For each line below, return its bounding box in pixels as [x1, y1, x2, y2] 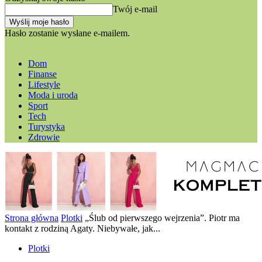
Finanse [28, 69, 57, 79]
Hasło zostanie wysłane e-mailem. [5, 28, 130, 38]
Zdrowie [28, 132, 60, 142]
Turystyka [28, 122, 65, 132]
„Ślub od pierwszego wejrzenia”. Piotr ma [85, 213, 240, 223]
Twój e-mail [113, 4, 157, 14]
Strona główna [5, 213, 58, 223]
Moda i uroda [28, 90, 78, 100]
